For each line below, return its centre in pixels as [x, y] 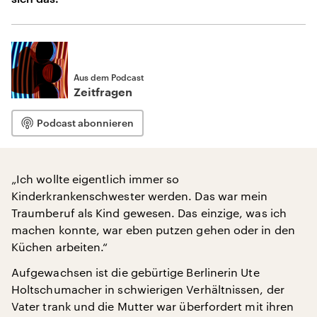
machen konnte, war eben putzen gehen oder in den [153, 230]
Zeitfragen [103, 93]
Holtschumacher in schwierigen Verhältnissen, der [148, 289]
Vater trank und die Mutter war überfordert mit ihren [153, 306]
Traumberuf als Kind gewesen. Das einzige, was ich [149, 213]
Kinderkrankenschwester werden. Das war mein [140, 196]
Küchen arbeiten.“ [60, 247]
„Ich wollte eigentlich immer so [96, 179]
